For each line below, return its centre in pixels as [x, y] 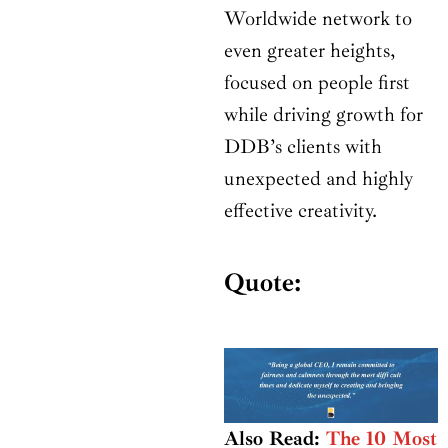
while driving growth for [323, 115]
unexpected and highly [318, 179]
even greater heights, [309, 51]
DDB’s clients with [303, 147]
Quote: [262, 283]
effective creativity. [300, 211]
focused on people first [317, 83]
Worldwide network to [318, 19]
